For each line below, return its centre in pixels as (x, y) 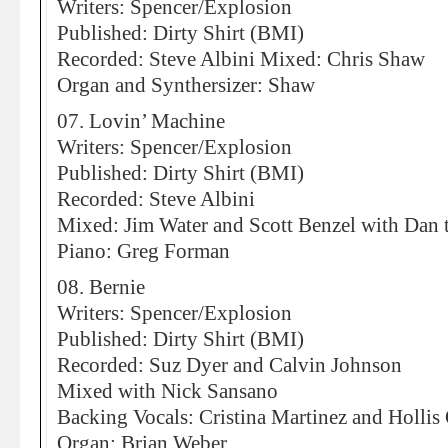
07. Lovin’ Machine (141, 121)
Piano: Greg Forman (143, 251)
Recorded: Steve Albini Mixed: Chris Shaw (241, 59)
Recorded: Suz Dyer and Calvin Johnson (229, 365)
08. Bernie (101, 287)
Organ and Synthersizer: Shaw (186, 85)
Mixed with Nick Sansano (167, 391)
